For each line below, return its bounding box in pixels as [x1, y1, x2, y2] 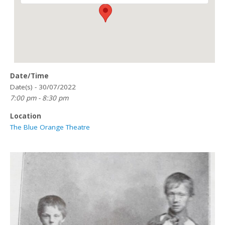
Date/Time [10, 71, 49, 81]
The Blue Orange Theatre [10, 122, 90, 132]
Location [10, 111, 42, 121]
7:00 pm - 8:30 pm [10, 93, 69, 103]
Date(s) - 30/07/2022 [10, 82, 76, 92]
